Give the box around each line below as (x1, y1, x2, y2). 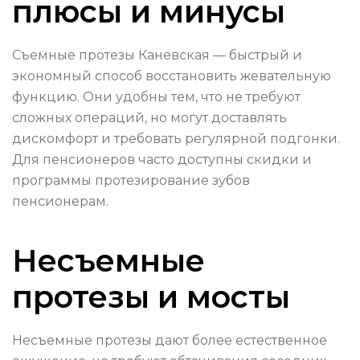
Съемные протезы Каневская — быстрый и (12, 47, 302, 63)
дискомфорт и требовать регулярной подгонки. (12, 131, 340, 147)
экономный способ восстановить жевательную (12, 68, 331, 84)
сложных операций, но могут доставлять (12, 110, 287, 126)
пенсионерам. (12, 194, 108, 210)
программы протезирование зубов (12, 173, 250, 189)
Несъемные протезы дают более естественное (12, 333, 327, 349)
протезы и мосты (12, 278, 290, 317)
